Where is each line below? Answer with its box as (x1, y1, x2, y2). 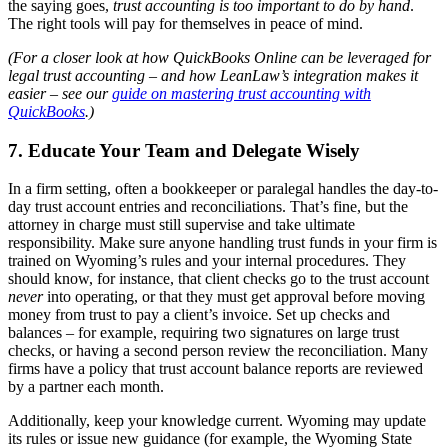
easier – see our (8, 84, 108, 102)
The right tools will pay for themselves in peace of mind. (8, 14, 363, 32)
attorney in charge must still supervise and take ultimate (8, 216, 355, 234)
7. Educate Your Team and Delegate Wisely (8, 139, 360, 161)
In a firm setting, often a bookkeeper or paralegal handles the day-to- (8, 180, 438, 198)
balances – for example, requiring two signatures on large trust (8, 324, 399, 342)
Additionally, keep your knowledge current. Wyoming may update (8, 412, 426, 430)
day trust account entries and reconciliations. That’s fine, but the (8, 198, 408, 216)
